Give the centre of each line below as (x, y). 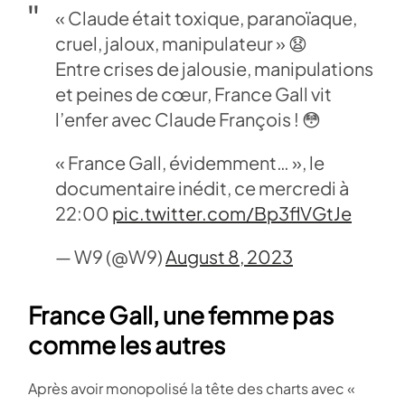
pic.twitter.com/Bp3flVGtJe (232, 213)
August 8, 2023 (229, 257)
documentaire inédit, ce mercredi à (202, 188)
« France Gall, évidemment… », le (190, 163)
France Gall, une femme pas (181, 316)
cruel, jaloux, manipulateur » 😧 (181, 43)
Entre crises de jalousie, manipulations (214, 69)
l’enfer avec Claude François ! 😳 (188, 119)
